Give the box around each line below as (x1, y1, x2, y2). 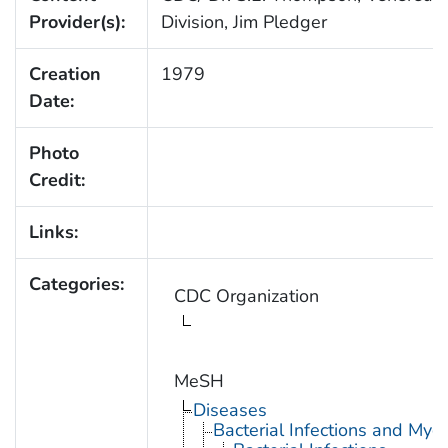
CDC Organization (173, 284, 319, 309)
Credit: (28, 168, 85, 193)
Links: (28, 220, 78, 245)
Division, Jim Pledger (160, 10, 327, 35)
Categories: (28, 272, 124, 297)
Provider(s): (28, 10, 125, 35)
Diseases (192, 398, 267, 423)
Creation (28, 62, 101, 87)
